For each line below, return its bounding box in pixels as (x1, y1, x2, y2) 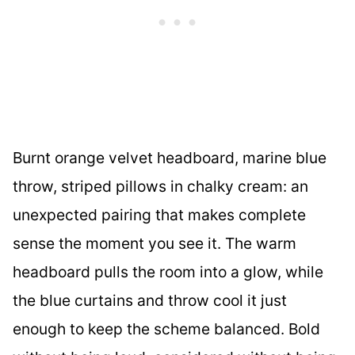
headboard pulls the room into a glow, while (13, 262, 323, 282)
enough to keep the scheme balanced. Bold (13, 319, 320, 339)
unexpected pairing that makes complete (13, 205, 306, 225)
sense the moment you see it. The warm (13, 234, 296, 254)
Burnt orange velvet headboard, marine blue (13, 148, 326, 168)
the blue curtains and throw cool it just (13, 291, 287, 311)
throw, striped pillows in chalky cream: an (13, 177, 308, 197)
